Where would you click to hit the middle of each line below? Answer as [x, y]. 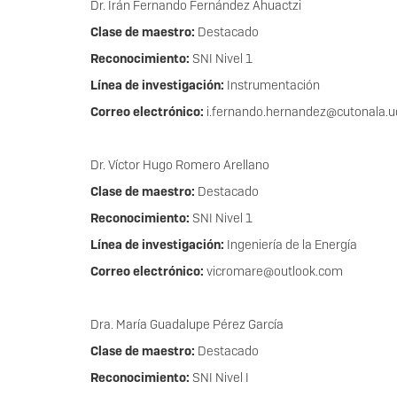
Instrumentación [272, 86]
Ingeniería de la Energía [291, 245]
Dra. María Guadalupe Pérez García [187, 325]
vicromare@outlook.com [277, 272]
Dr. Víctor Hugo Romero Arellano [180, 165]
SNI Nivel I [219, 378]
